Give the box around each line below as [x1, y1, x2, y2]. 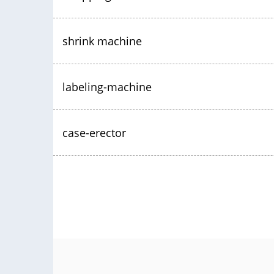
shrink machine [62, 34, 142, 49]
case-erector [62, 125, 126, 141]
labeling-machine [62, 80, 152, 95]
